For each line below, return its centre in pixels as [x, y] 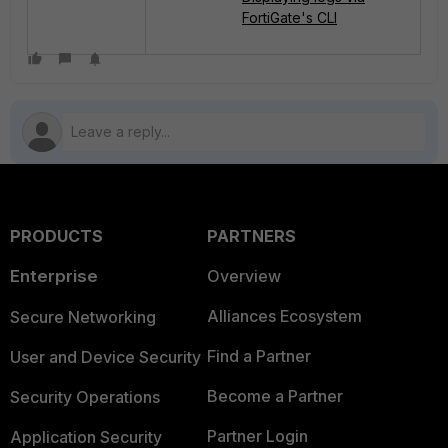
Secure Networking [83, 317]
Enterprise [54, 276]
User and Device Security [105, 357]
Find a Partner [258, 356]
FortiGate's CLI [289, 18]
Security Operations [85, 397]
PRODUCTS [56, 236]
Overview [243, 276]
